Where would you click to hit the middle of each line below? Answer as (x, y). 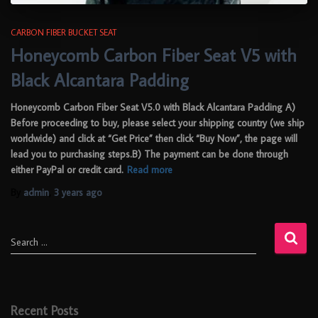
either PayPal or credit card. (67, 169)
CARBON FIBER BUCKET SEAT (64, 32)
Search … (29, 242)
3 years (68, 192)
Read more (150, 169)
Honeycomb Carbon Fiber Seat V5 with (154, 55)
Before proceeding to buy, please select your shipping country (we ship (158, 122)
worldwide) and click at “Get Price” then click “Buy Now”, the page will (154, 138)
